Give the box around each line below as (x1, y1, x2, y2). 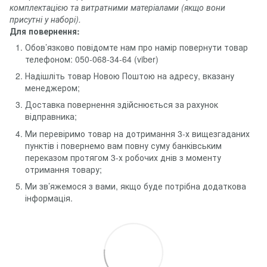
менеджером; (25, 82, 80, 94)
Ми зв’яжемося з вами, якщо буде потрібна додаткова (25, 180, 246, 193)
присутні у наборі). (10, 13, 81, 25)
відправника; (25, 110, 77, 123)
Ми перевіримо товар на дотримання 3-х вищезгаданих (25, 127, 250, 139)
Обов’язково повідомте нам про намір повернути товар (25, 41, 248, 53)
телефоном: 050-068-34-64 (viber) (25, 52, 159, 65)
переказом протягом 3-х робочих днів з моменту (25, 151, 221, 163)
